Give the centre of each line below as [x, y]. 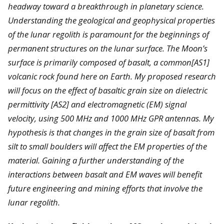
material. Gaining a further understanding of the [96, 160]
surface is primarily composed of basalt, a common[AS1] [109, 62]
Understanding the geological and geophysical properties [111, 20]
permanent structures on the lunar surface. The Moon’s [108, 48]
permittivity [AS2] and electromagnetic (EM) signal [97, 104]
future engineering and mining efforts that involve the [105, 188]
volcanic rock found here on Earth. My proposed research [112, 76]
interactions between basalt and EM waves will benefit [105, 174]
